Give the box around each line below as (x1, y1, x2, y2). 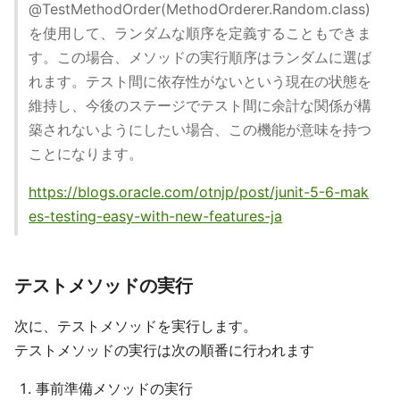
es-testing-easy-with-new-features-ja (29, 207, 282, 226)
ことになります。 (29, 145, 143, 163)
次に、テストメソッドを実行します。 (14, 317, 257, 336)
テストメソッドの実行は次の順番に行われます (14, 341, 314, 360)
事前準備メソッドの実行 (36, 379, 193, 398)
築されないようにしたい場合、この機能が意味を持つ (29, 121, 371, 139)
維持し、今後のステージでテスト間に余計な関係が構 (29, 96, 371, 115)
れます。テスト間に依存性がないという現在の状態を (29, 72, 371, 91)
